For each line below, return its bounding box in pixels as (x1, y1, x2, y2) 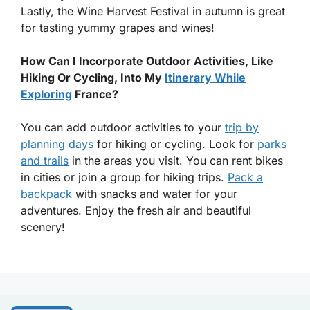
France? (72, 87, 118, 102)
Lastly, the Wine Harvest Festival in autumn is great (21, 4, 285, 19)
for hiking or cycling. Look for (93, 137, 257, 152)
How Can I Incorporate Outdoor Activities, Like (21, 54, 273, 69)
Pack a (228, 170, 263, 185)
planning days (21, 137, 93, 152)
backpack (21, 187, 72, 201)
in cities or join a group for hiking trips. (21, 170, 228, 185)
